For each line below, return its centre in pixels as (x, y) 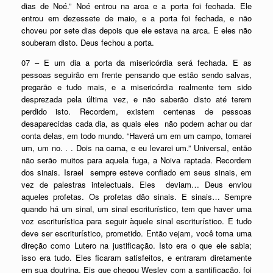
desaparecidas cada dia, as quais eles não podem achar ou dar (136, 123)
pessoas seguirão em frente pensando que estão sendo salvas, (136, 74)
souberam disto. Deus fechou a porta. (88, 42)
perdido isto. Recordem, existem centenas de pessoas (136, 111)
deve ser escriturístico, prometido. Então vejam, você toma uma (136, 233)
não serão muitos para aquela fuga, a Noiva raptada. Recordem (136, 160)
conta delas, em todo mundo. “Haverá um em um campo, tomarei (136, 135)
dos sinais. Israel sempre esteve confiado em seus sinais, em (136, 172)
